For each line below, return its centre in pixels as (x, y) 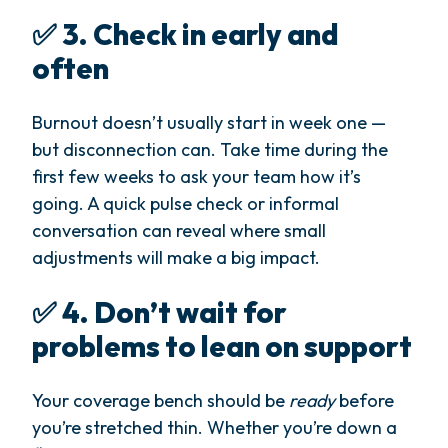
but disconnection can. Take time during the (210, 150)
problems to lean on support (222, 346)
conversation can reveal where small (179, 231)
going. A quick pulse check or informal (185, 204)
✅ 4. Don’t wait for (159, 312)
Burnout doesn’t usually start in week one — (209, 123)
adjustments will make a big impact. (176, 258)
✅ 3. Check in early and (185, 34)
